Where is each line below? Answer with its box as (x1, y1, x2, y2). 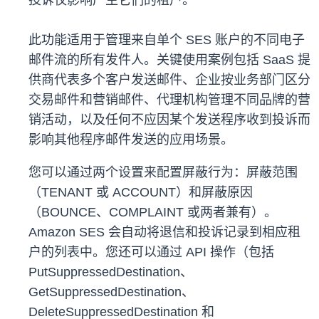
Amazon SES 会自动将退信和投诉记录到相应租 (28, 225, 300, 240)
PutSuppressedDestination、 (28, 265, 193, 280)
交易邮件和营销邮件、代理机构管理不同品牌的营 (28, 93, 310, 108)
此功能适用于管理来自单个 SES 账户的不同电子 (28, 33, 305, 48)
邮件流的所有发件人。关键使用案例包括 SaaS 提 (28, 53, 310, 68)
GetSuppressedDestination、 (28, 285, 194, 300)
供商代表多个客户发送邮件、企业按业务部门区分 (28, 73, 310, 88)
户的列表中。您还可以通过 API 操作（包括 (28, 245, 274, 260)
